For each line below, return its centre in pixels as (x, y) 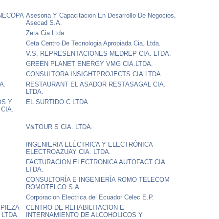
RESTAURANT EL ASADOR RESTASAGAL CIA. (96, 84)
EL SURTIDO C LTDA (57, 102)
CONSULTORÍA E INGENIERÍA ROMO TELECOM (98, 179)
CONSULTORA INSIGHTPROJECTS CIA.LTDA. (95, 74)
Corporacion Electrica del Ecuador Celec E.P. (90, 197)
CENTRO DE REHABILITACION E (75, 207)
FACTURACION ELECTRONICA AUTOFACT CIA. (97, 162)
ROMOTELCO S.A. (54, 187)
